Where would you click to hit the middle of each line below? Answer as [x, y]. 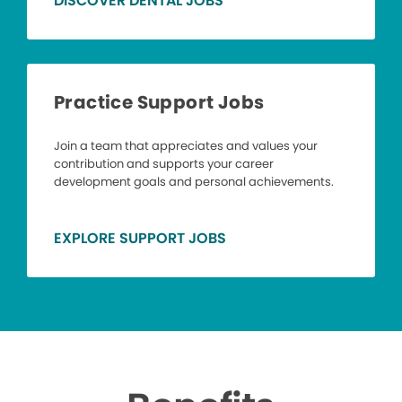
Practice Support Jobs [159, 103]
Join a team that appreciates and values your [186, 146]
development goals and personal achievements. [194, 182]
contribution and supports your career [164, 164]
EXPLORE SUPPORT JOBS [140, 239]
